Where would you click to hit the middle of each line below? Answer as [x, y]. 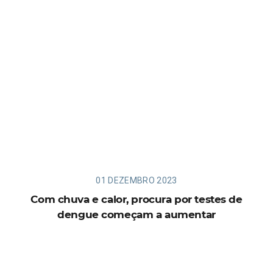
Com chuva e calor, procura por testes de [136, 199]
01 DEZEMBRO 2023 [136, 180]
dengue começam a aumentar [136, 214]
